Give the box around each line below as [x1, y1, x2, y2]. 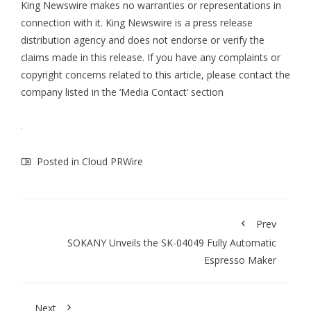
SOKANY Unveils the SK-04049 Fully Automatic [67, 236, 276, 250]
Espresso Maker [204, 253, 276, 267]
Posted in [34, 155, 82, 169]
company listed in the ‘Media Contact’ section [21, 85, 224, 99]
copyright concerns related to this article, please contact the [21, 68, 290, 82]
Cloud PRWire [82, 155, 143, 169]
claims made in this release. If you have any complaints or [21, 51, 280, 65]
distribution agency [21, 33, 106, 47]
